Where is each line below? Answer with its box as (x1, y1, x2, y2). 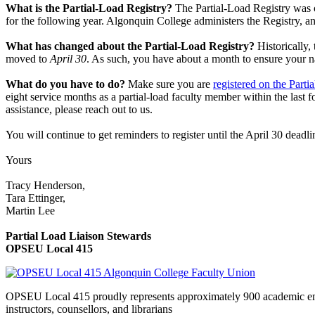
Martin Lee (6, 204, 55, 217)
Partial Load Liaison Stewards (6, 229, 151, 242)
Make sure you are (125, 77, 213, 90)
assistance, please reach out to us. (6, 103, 153, 115)
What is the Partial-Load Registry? (6, 1, 172, 14)
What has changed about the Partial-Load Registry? (6, 39, 255, 52)
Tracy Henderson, (6, 179, 85, 191)
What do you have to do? (6, 77, 125, 90)
